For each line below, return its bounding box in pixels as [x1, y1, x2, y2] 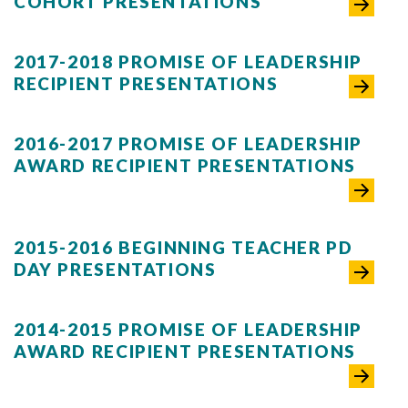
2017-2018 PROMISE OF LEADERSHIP [14, 51, 363, 72]
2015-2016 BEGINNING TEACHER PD [14, 237, 353, 258]
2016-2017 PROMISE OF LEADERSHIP [14, 133, 363, 154]
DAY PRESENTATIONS [14, 259, 217, 280]
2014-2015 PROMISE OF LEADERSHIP [14, 319, 363, 340]
